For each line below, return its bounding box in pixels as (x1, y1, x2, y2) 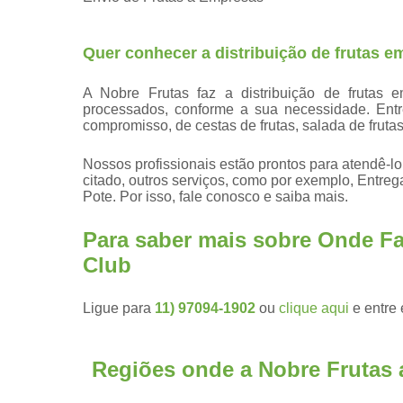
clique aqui (279, 300, 349, 316)
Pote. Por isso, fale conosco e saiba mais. (83, 188, 348, 204)
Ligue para (83, 300, 155, 316)
